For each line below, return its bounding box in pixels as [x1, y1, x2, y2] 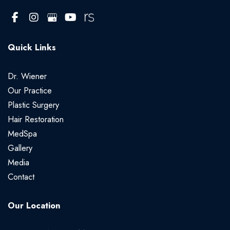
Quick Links [8, 41, 56, 54]
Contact [8, 170, 34, 183]
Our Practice [8, 84, 52, 97]
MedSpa [8, 127, 37, 140]
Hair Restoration [8, 113, 64, 126]
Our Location [8, 199, 61, 212]
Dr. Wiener [8, 70, 47, 83]
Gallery [8, 142, 32, 155]
